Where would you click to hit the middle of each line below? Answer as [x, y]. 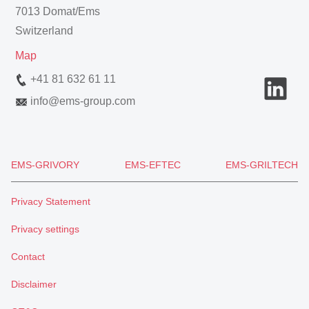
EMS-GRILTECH [262, 165]
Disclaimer [34, 284]
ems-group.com [97, 101]
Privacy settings [45, 229]
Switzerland [44, 31]
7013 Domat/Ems [60, 11]
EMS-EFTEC [152, 165]
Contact [28, 257]
